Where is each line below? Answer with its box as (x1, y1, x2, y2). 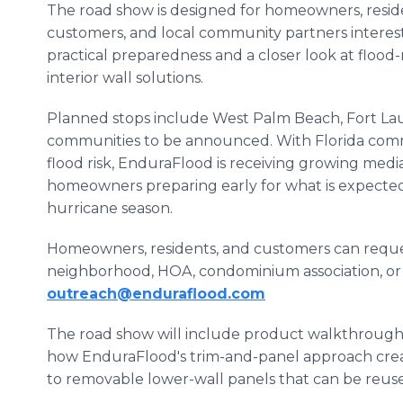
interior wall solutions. (47, 69, 203, 86)
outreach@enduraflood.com (47, 285, 265, 302)
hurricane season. (47, 200, 173, 217)
